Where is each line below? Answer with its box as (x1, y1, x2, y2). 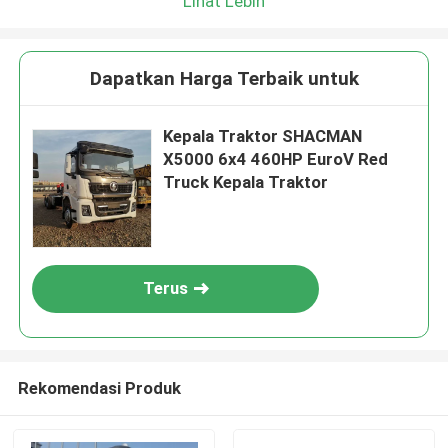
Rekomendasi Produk (17, 377, 181, 398)
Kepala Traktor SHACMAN (163, 126, 363, 147)
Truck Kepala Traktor (163, 172, 329, 193)
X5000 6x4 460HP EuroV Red (163, 149, 389, 170)
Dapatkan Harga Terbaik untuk (89, 67, 359, 91)
